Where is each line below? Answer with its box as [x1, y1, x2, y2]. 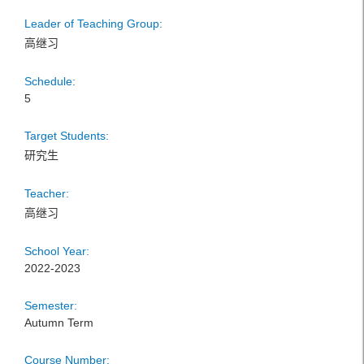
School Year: [24, 245, 89, 258]
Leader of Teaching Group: [24, 17, 162, 30]
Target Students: [24, 129, 109, 142]
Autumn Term [24, 316, 93, 329]
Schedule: [24, 75, 76, 88]
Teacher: [24, 187, 69, 200]
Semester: [24, 299, 77, 312]
